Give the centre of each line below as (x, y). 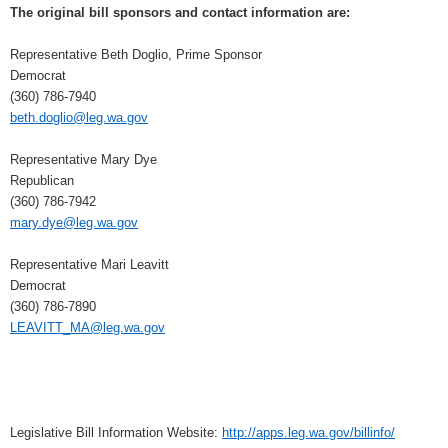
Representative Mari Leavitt (89, 264)
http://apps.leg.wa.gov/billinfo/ (308, 432)
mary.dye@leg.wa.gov (74, 222)
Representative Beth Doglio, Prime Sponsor (136, 54)
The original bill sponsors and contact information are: (180, 12)
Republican (42, 180)
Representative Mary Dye (83, 159)
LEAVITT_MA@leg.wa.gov (87, 327)
